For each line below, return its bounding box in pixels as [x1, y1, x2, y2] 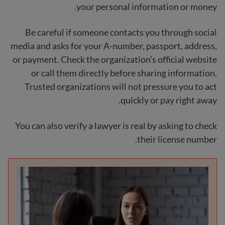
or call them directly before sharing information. [31, 67, 217, 78]
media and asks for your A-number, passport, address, [11, 40, 217, 51]
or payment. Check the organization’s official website [13, 54, 217, 65]
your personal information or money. [76, 1, 217, 12]
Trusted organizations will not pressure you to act [25, 81, 217, 92]
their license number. [137, 134, 217, 145]
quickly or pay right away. [121, 94, 217, 105]
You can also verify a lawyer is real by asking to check [15, 120, 217, 131]
